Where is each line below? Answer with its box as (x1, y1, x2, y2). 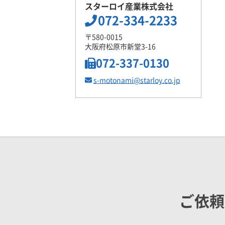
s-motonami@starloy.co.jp (93, 77, 180, 84)
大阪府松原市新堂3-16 (85, 43, 156, 51)
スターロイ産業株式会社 (85, 3, 173, 11)
